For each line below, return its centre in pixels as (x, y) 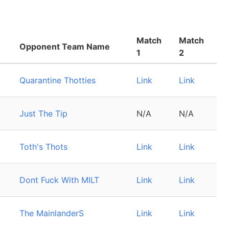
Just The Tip (43, 113)
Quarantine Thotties (58, 80)
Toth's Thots (43, 147)
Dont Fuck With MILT (59, 180)
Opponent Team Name (65, 47)
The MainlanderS (52, 213)
